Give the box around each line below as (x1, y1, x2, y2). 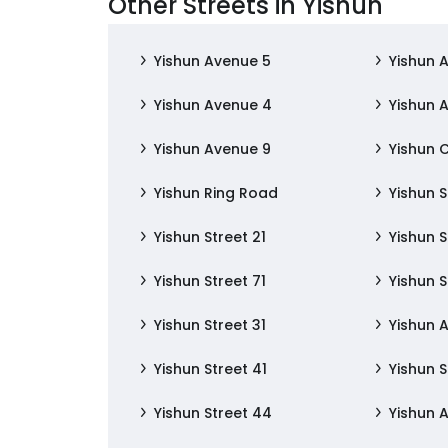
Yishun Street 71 (154, 271, 267, 291)
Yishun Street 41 (154, 359, 268, 379)
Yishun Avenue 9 (154, 139, 272, 159)
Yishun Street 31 (154, 315, 267, 335)
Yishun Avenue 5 (154, 51, 272, 71)
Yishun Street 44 (154, 403, 273, 423)
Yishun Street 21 (154, 227, 267, 247)
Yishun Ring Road (154, 183, 279, 203)
